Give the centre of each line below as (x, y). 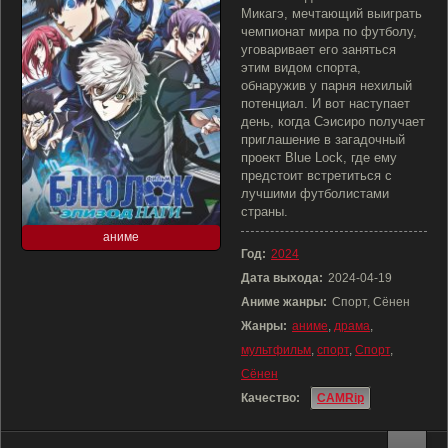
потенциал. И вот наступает (325, 103)
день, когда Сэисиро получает (333, 121)
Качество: (270, 398)
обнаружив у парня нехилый (326, 85)
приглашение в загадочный (323, 139)
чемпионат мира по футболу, (329, 31)
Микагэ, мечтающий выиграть (331, 13)
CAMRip (340, 398)
